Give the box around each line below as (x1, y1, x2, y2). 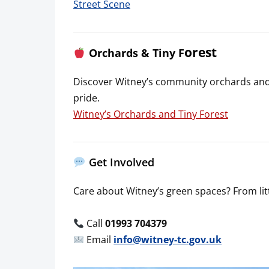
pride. (73, 91, 100, 104)
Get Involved (85, 155, 154, 170)
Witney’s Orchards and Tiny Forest (73, 107, 228, 121)
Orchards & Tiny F (88, 46, 184, 61)
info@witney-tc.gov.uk (113, 232, 222, 246)
